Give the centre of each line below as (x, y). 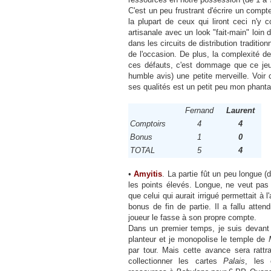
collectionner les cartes (176, 261)
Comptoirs (148, 124)
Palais (234, 261)
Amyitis (148, 174)
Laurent (240, 110)
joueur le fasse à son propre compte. (192, 217)
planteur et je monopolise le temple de (198, 239)
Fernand (199, 110)
